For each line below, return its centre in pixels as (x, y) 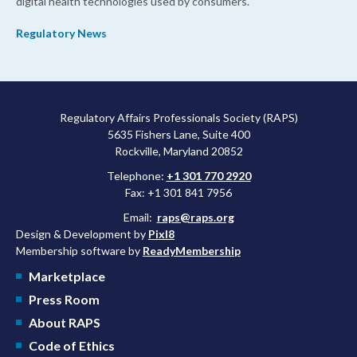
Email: (140, 218)
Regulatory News (61, 33)
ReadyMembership (192, 251)
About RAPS (65, 323)
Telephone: (136, 176)
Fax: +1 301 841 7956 (178, 193)
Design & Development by (82, 234)
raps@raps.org (195, 218)
